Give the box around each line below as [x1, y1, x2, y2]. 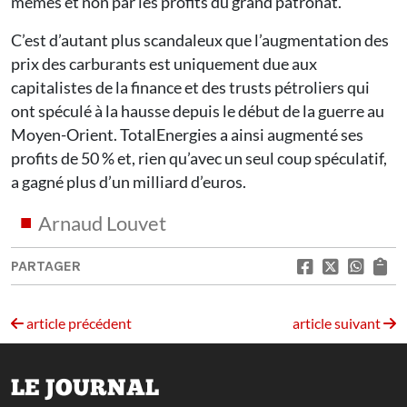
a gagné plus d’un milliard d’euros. [11, 172, 246, 193]
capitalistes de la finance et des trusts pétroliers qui [11, 77, 370, 98]
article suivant [293, 314, 383, 333]
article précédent [24, 314, 132, 333]
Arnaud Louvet [38, 211, 166, 236]
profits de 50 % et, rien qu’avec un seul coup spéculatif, [11, 148, 387, 169]
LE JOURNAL [11, 378, 159, 402]
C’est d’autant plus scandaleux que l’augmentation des [11, 30, 389, 51]
